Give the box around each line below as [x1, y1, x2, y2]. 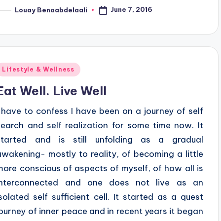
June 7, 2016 [110, 5, 153, 14]
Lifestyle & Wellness [2, 66, 74, 73]
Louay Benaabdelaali [15, 5, 88, 14]
